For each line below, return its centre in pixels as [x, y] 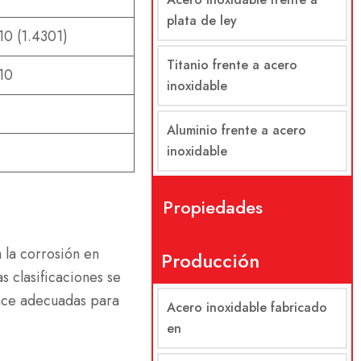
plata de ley [201, 21]
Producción [210, 261]
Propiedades [212, 207]
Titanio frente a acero [232, 65]
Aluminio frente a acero [236, 130]
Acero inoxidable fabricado [247, 307]
